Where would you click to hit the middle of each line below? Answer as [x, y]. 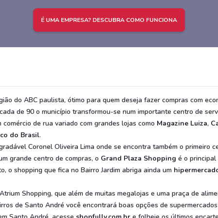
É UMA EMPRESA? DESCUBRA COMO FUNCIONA [109, 20]
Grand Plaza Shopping [138, 158]
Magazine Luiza [182, 123]
